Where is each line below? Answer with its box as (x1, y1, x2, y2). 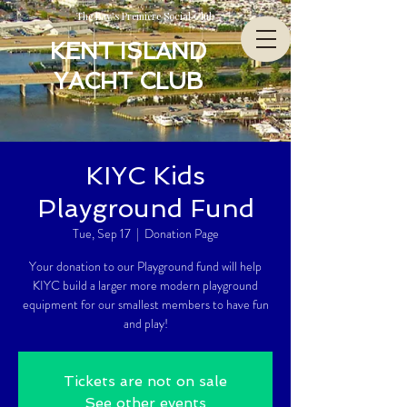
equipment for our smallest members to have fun (22, 295, 269, 313)
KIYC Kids (85, 161, 205, 191)
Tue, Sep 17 (72, 224, 131, 243)
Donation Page (144, 224, 219, 243)
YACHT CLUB (53, 68, 203, 94)
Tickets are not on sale (64, 372, 227, 390)
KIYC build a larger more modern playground (33, 276, 258, 294)
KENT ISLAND (50, 38, 206, 65)
